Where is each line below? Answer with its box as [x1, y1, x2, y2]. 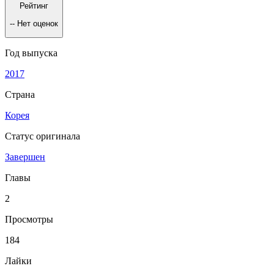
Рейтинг [20, 1, 48, 11]
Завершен [5, 151, 45, 162]
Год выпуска [5, 47, 57, 58]
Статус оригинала [5, 130, 80, 141]
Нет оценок [17, 18, 58, 28]
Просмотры [5, 213, 53, 224]
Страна [5, 89, 35, 100]
